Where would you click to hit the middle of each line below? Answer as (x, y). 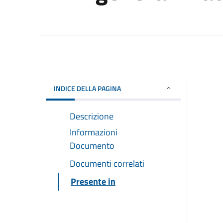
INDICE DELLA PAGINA (87, 88)
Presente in (93, 181)
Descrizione (92, 116)
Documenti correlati (107, 163)
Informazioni (94, 132)
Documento (92, 145)
